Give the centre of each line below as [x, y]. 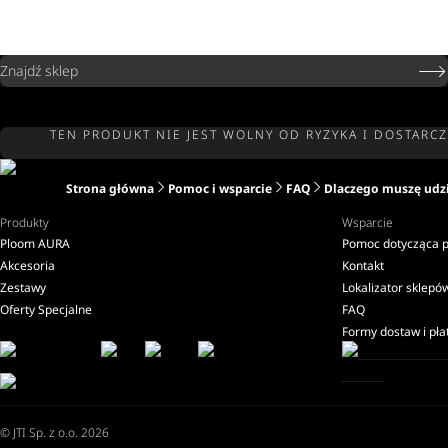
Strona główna [110, 188]
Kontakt [363, 265]
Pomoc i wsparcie [220, 188]
